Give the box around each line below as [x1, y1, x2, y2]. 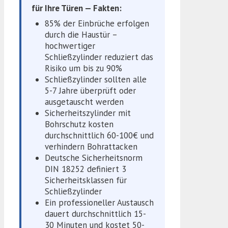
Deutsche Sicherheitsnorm [44, 152, 142, 164]
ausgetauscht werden [44, 96, 124, 108]
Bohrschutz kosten [44, 119, 113, 130]
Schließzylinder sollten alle [44, 74, 147, 85]
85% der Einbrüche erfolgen [44, 18, 149, 30]
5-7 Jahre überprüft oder [44, 85, 136, 97]
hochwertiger [44, 40, 95, 52]
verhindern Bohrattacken [44, 141, 137, 153]
